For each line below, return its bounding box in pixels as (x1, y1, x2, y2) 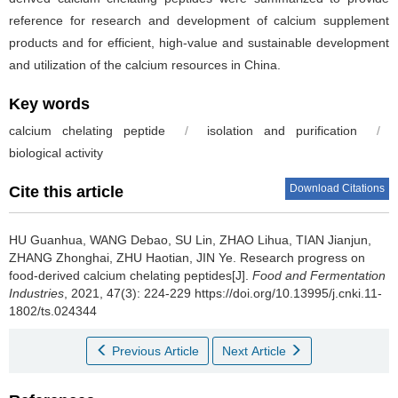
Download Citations (290, 182, 385, 195)
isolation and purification (207, 123, 358, 138)
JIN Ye (196, 251, 233, 265)
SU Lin (175, 233, 212, 247)
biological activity (9, 146, 103, 160)
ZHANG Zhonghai (9, 251, 109, 265)
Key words (9, 95, 90, 113)
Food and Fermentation (252, 268, 386, 283)
